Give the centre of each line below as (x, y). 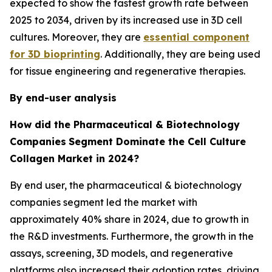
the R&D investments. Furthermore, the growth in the (132, 236)
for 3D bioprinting (55, 54)
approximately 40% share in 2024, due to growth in (129, 219)
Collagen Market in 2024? (74, 158)
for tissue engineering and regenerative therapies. (127, 71)
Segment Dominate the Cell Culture (157, 141)
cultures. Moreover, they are (76, 37)
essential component (196, 37)
